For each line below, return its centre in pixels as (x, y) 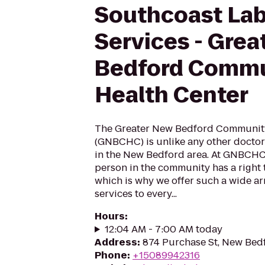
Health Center (172, 95)
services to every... (136, 194)
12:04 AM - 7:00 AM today (163, 229)
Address (116, 242)
